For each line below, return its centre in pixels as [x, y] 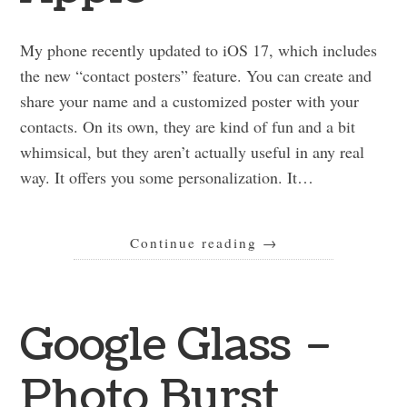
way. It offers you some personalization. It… [167, 178]
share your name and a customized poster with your [190, 101]
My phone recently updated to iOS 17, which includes [199, 50]
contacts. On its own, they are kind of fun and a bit [188, 127]
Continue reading [196, 243]
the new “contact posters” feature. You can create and [196, 76]
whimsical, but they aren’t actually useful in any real [193, 152]
